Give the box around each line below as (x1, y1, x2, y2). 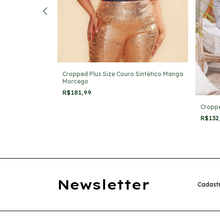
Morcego (62, 78, 88, 85)
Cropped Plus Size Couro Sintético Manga (62, 70, 183, 78)
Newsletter (57, 176, 150, 193)
